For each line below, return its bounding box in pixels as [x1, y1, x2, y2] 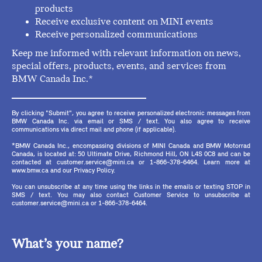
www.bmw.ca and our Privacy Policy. [12, 167, 115, 175]
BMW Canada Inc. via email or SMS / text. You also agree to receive [12, 118, 250, 126]
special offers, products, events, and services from [12, 61, 226, 73]
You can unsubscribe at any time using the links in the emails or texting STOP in [12, 184, 250, 191]
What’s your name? [12, 237, 123, 252]
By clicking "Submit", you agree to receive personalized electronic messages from [12, 110, 250, 118]
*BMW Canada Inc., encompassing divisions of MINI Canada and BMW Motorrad [12, 143, 250, 150]
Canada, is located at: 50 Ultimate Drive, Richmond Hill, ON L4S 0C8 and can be [12, 151, 250, 158]
